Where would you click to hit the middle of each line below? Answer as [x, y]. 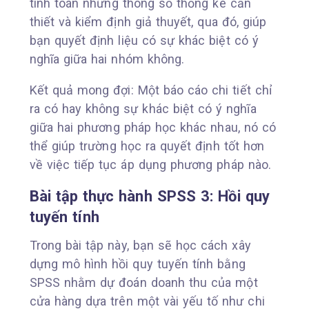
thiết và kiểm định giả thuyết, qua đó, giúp [148, 21]
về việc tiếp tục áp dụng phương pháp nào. [150, 164]
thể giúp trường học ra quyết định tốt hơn [147, 146]
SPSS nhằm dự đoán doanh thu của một [143, 282]
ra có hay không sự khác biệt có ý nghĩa [143, 108]
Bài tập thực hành [93, 196]
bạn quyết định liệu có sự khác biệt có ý [144, 40]
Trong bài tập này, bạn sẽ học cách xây [140, 245]
